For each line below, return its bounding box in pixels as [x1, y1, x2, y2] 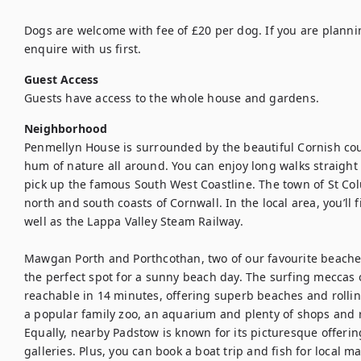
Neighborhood [24, 121, 108, 136]
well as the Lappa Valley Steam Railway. [24, 214, 247, 229]
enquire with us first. [24, 41, 142, 56]
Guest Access [24, 72, 99, 87]
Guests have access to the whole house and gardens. [24, 90, 319, 106]
